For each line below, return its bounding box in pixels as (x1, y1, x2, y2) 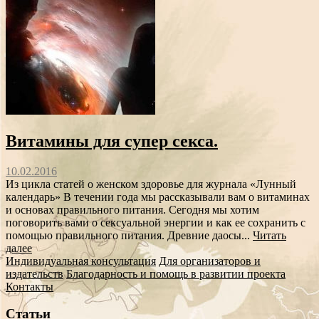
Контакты (6, 280, 53, 293)
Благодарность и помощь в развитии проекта (66, 267, 286, 280)
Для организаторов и (159, 254, 261, 267)
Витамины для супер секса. (6, 131, 218, 150)
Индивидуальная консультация (6, 254, 156, 267)
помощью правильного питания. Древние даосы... (6, 229, 253, 241)
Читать (253, 229, 286, 241)
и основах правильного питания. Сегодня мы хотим (6, 203, 259, 216)
